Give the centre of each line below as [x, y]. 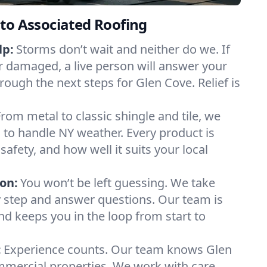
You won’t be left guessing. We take [118, 183]
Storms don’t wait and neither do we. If [123, 49]
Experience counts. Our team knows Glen [118, 249]
